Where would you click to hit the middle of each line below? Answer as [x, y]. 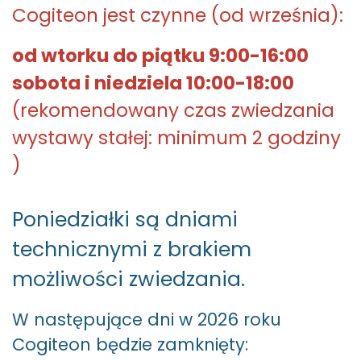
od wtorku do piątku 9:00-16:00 [160, 56]
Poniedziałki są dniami [125, 220]
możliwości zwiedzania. [129, 280]
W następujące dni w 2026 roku [147, 320]
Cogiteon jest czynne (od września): [178, 16]
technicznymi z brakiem [132, 250]
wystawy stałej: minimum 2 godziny [176, 138]
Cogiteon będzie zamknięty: [130, 345]
